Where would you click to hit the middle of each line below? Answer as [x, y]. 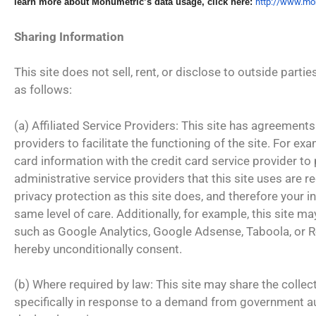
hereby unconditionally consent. [98, 249]
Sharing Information [69, 36]
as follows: [43, 90]
